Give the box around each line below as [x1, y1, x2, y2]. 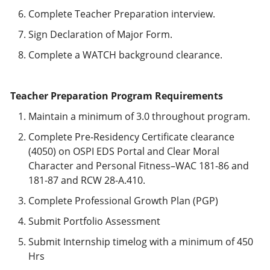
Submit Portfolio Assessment [28, 215, 160, 228]
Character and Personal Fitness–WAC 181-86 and [28, 159, 249, 172]
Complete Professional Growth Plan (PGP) [28, 194, 218, 207]
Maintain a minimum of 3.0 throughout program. [28, 110, 250, 123]
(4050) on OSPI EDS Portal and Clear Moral [28, 145, 219, 158]
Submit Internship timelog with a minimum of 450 [28, 235, 253, 248]
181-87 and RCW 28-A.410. [28, 174, 145, 187]
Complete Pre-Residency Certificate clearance [28, 130, 234, 143]
